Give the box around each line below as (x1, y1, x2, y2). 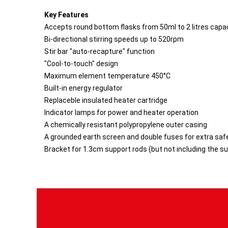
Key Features (44, 11, 89, 19)
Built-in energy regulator (44, 84, 123, 92)
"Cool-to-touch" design (44, 60, 118, 68)
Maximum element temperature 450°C (44, 72, 170, 80)
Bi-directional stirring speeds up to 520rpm (44, 35, 184, 43)
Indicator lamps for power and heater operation (44, 108, 198, 117)
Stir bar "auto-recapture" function (44, 47, 155, 55)
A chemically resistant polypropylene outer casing (44, 121, 207, 129)
